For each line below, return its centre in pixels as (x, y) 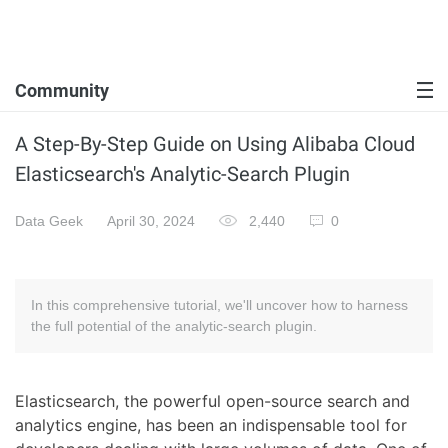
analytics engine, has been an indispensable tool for (211, 425)
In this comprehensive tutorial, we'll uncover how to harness (219, 305)
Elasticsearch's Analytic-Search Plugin (182, 174)
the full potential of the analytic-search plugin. (174, 326)
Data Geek (49, 221)
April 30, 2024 (151, 221)
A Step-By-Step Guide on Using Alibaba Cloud (215, 144)
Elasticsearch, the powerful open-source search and (212, 401)
